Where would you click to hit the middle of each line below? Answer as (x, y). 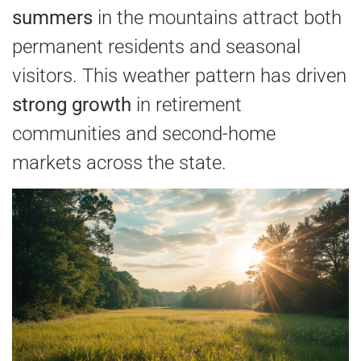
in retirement (187, 104)
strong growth (72, 104)
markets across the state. (119, 162)
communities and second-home (144, 133)
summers (52, 17)
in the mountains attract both (217, 17)
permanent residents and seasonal (156, 46)
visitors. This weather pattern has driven (179, 75)
